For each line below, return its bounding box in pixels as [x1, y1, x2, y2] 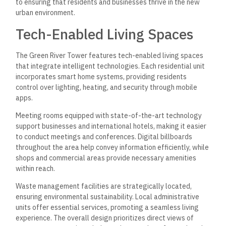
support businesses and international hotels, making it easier [16, 122, 207, 131]
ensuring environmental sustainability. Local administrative [16, 192, 200, 202]
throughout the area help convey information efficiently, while [16, 143, 209, 152]
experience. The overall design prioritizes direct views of [16, 213, 194, 223]
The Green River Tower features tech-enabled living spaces [16, 50, 204, 60]
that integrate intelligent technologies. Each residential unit [16, 61, 205, 71]
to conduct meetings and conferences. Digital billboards [16, 132, 193, 141]
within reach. [16, 164, 55, 173]
